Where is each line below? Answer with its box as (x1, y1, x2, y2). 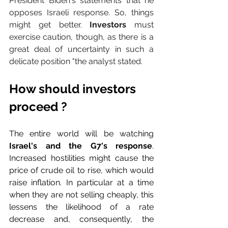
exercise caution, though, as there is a (9, 32, 154, 42)
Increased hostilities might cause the (9, 153, 154, 163)
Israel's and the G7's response (9, 141, 152, 151)
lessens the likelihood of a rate (9, 202, 154, 212)
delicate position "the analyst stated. (9, 56, 142, 67)
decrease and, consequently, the (9, 214, 154, 224)
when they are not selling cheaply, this (9, 190, 154, 200)
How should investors (9, 81, 139, 97)
